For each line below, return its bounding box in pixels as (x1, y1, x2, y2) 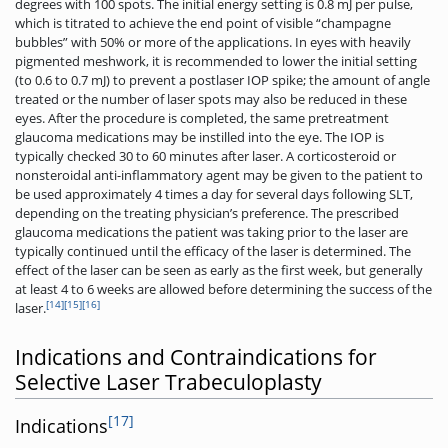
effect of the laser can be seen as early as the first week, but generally (15, 261, 423, 280)
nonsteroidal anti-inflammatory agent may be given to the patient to (15, 166, 423, 185)
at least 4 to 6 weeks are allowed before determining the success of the (15, 280, 432, 299)
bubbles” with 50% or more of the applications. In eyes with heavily (15, 33, 411, 52)
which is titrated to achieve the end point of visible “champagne (15, 14, 391, 33)
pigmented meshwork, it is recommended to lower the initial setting (15, 52, 417, 71)
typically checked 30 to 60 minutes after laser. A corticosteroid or (15, 147, 396, 166)
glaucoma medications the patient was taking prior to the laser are (15, 223, 408, 242)
